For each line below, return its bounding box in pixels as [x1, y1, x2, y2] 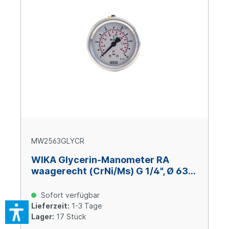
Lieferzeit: [31, 201, 70, 211]
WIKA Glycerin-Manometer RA [31, 154, 169, 166]
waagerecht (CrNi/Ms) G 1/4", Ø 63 [31, 166, 188, 177]
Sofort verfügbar [39, 191, 100, 200]
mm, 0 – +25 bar [31, 177, 104, 188]
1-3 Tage [70, 201, 102, 211]
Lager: [31, 212, 54, 221]
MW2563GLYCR [31, 136, 84, 146]
